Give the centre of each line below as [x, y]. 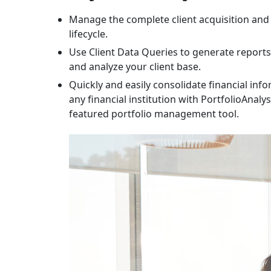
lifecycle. [88, 34]
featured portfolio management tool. [154, 114]
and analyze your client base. [135, 67]
